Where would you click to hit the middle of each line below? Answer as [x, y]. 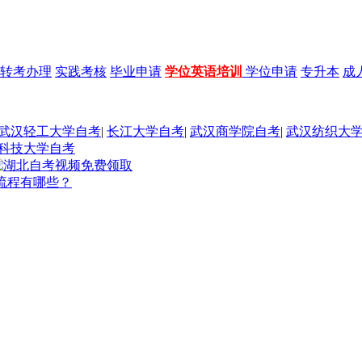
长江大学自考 [145, 131]
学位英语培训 [204, 71]
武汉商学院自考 [235, 131]
